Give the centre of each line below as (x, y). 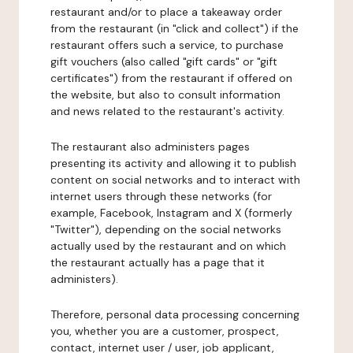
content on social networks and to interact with (175, 180)
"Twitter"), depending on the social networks (166, 229)
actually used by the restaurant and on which (168, 246)
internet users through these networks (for (161, 196)
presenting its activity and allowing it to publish (173, 163)
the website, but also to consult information (165, 95)
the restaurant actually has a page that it (158, 262)
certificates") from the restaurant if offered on (171, 78)
